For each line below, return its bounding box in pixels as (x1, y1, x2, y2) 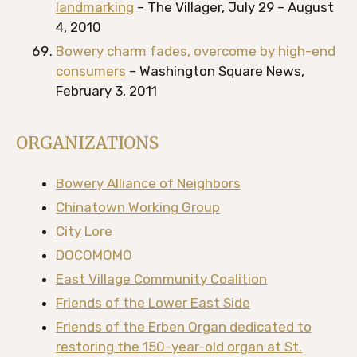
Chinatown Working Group (56, 199, 220, 215)
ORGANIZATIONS (16, 132, 159, 154)
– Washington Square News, (126, 63, 304, 79)
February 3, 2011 (56, 83, 160, 99)
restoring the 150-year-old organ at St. (56, 339, 302, 355)
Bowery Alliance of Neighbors (56, 175, 241, 191)
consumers (56, 63, 126, 79)
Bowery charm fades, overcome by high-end (56, 43, 335, 59)
